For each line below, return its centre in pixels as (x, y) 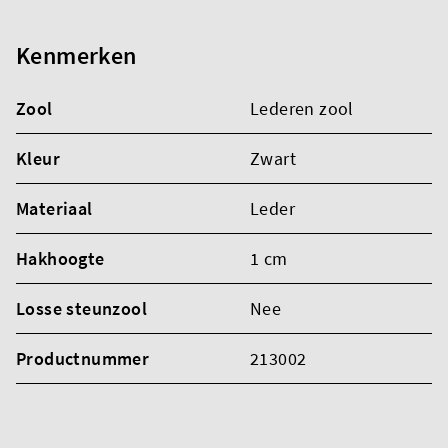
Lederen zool (302, 108)
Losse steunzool (81, 308)
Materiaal (54, 208)
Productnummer (83, 358)
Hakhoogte (60, 258)
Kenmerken (76, 55)
